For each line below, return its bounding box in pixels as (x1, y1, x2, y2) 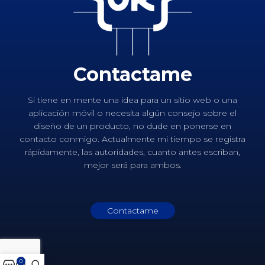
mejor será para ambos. (83, 160, 182, 171)
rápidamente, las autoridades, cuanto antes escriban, (25, 147, 240, 158)
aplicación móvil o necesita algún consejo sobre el (28, 108, 237, 119)
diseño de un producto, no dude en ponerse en (34, 121, 231, 132)
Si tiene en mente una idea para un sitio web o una (28, 95, 237, 106)
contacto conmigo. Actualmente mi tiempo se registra (20, 134, 245, 145)
